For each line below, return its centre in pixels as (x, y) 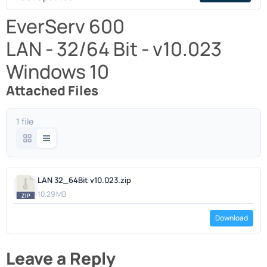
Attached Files (52, 91)
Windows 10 (58, 72)
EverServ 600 (65, 27)
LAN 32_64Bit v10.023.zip (84, 180)
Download (232, 218)
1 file (25, 122)
